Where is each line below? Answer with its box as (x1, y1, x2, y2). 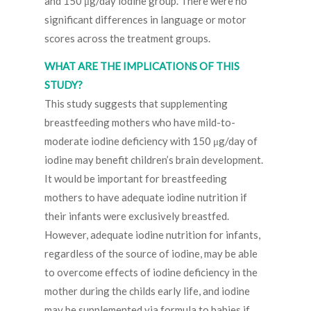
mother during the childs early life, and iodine (44, 285, 250, 298)
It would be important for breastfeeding (44, 172, 227, 185)
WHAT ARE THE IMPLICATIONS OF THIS (44, 60, 239, 73)
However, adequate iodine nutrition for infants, (44, 228, 260, 242)
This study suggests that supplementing (44, 97, 228, 110)
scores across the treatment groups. (44, 32, 210, 45)
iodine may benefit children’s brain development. (44, 153, 263, 167)
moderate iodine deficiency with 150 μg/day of (44, 135, 258, 148)
